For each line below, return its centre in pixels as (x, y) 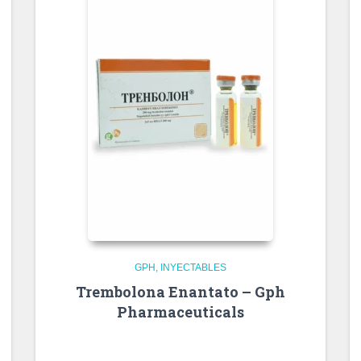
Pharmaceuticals (180, 312)
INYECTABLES (193, 268)
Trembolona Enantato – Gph (180, 292)
